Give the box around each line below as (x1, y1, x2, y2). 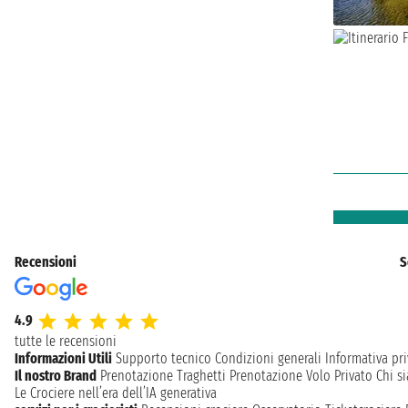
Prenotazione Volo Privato (229, 367, 372, 385)
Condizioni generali (215, 350, 321, 368)
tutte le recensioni (15, 332, 117, 351)
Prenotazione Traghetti (100, 367, 226, 385)
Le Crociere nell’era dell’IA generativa (15, 384, 217, 403)
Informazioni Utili (15, 350, 112, 368)
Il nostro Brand (15, 367, 97, 385)
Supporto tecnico (116, 350, 211, 368)
